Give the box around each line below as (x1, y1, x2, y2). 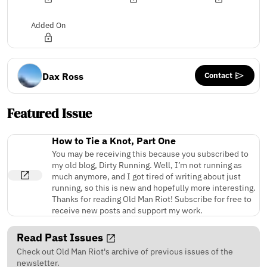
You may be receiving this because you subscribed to (52, 147, 249, 159)
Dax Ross (42, 70, 83, 82)
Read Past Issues (17, 230, 105, 244)
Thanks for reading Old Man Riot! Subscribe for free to (52, 193, 252, 204)
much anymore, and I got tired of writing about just (52, 170, 241, 182)
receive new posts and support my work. (52, 204, 203, 216)
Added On (30, 20, 66, 30)
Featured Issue (7, 104, 92, 123)
